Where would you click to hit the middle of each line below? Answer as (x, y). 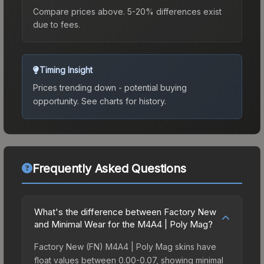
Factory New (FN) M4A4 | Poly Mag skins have (125, 246)
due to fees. (57, 24)
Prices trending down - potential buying (110, 87)
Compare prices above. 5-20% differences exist (127, 11)
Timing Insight (66, 70)
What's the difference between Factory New (125, 212)
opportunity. (56, 101)
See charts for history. (123, 101)
